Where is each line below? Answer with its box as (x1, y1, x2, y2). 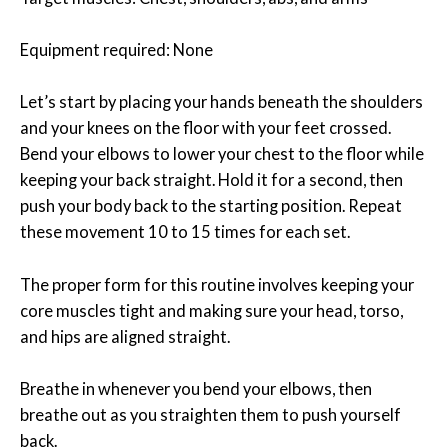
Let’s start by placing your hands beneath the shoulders (20, 92, 423, 112)
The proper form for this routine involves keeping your (20, 274, 414, 294)
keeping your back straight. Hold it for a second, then (20, 170, 403, 190)
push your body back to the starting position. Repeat (20, 196, 402, 216)
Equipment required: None (20, 40, 213, 60)
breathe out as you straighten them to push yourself (20, 404, 401, 424)
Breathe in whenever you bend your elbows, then (20, 378, 372, 398)
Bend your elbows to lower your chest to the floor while (20, 144, 424, 164)
